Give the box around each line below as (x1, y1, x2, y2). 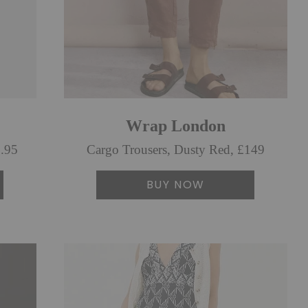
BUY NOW (146, 176, 205, 192)
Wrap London (125, 116, 225, 135)
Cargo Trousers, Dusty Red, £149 (86, 142, 265, 157)
